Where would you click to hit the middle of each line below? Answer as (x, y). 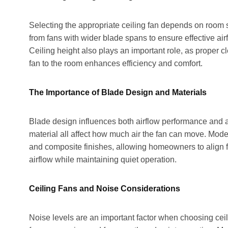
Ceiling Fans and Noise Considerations (105, 188)
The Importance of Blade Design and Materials (118, 92)
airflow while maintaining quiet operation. (103, 159)
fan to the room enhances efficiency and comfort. (116, 63)
